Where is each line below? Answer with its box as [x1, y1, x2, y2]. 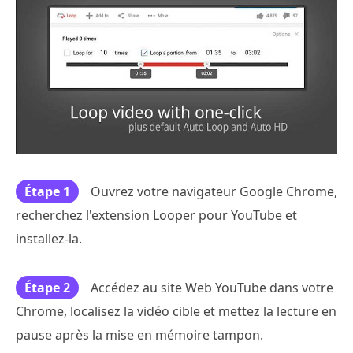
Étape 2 [24, 278, 70, 296]
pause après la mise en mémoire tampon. [16, 325, 263, 344]
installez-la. [16, 229, 82, 247]
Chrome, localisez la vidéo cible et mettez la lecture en [16, 302, 336, 320]
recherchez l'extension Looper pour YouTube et [16, 206, 297, 224]
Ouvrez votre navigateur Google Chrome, [91, 182, 337, 200]
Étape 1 [24, 182, 70, 200]
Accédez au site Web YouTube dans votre [91, 278, 333, 296]
